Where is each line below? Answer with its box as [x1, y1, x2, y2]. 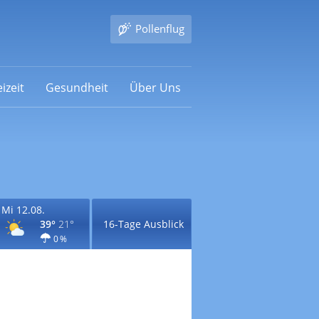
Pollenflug [135, 21, 184, 36]
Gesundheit [45, 79, 108, 95]
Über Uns [129, 79, 181, 95]
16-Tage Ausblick [103, 217, 184, 231]
